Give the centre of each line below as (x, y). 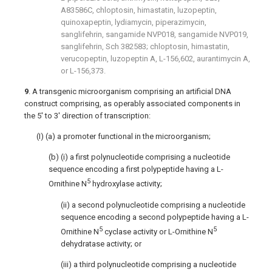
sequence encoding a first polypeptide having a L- (136, 169)
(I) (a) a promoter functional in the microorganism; (124, 137)
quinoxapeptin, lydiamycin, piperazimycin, (134, 22)
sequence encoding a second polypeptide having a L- (155, 217)
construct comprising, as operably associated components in (132, 104)
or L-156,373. (83, 71)
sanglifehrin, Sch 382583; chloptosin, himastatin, (145, 47)
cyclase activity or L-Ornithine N (159, 231)
